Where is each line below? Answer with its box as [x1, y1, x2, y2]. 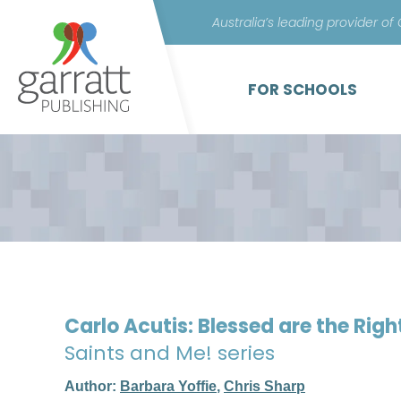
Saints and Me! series [64, 339, 275, 367]
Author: [64, 379, 120, 394]
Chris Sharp [224, 379, 305, 394]
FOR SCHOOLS [248, 79, 357, 100]
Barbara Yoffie [120, 379, 217, 394]
